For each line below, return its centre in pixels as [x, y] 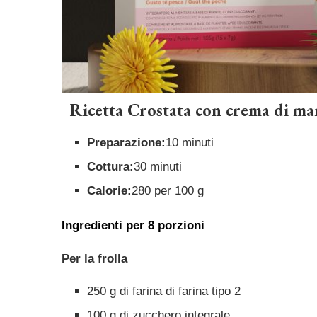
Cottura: [110, 167]
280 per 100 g [168, 191]
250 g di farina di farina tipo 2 [164, 292]
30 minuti [158, 167]
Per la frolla [94, 259]
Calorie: [109, 191]
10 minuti [190, 143]
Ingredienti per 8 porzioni [133, 226]
